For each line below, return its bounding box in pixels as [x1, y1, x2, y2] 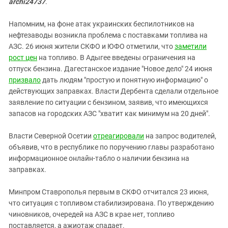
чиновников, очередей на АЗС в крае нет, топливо [9, 210, 175, 218]
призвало [9, 75, 41, 84]
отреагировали [93, 131, 144, 140]
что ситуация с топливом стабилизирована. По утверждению [9, 198, 214, 207]
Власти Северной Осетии [9, 131, 93, 140]
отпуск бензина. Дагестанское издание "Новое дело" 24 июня [9, 64, 212, 73]
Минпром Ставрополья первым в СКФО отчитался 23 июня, [9, 187, 209, 196]
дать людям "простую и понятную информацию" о [41, 75, 208, 84]
